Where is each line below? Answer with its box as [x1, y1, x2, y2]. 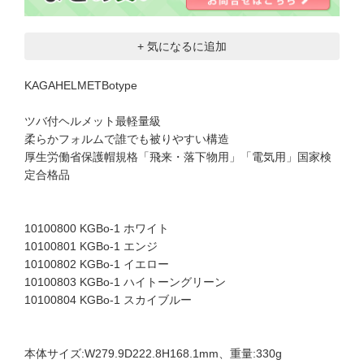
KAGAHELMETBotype [24, 79, 137, 93]
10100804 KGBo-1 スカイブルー [24, 293, 192, 307]
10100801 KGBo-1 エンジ [24, 240, 158, 253]
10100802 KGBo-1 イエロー [24, 258, 169, 271]
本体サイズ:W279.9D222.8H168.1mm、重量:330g [24, 347, 282, 361]
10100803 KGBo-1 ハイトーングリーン [24, 275, 226, 289]
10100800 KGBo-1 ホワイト [24, 222, 169, 236]
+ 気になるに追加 [137, 40, 227, 54]
